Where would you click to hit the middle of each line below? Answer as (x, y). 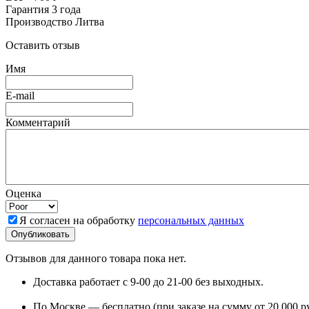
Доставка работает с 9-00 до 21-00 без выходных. (148, 281)
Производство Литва (55, 21)
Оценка (23, 193)
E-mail (20, 95)
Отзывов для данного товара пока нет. (96, 258)
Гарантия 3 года (43, 9)
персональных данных (191, 220)
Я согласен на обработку (79, 220)
